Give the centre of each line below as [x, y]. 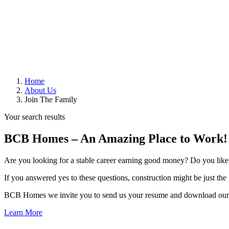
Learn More [23, 212]
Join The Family [51, 99]
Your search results [35, 117]
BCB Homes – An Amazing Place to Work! [116, 138]
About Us [40, 90]
